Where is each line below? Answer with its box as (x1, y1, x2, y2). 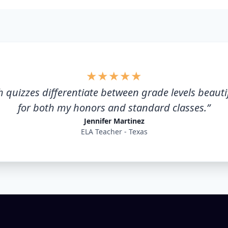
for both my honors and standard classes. (18, 101, 207, 115)
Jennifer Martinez (83, 116, 145, 126)
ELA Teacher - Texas (80, 127, 148, 137)
